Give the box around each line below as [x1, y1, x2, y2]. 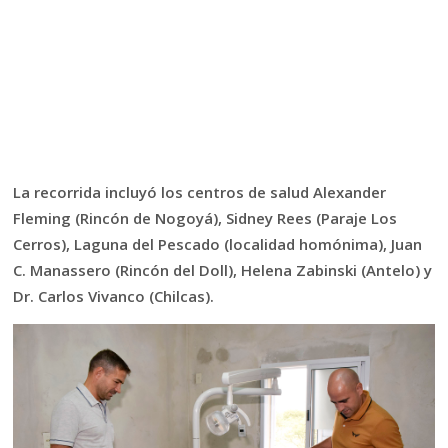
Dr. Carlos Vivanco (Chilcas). [13, 286, 215, 307]
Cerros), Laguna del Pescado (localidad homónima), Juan [13, 234, 423, 255]
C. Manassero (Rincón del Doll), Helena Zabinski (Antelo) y [13, 260, 433, 281]
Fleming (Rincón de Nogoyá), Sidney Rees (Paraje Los [13, 208, 398, 229]
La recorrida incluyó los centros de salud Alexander [13, 182, 387, 203]
